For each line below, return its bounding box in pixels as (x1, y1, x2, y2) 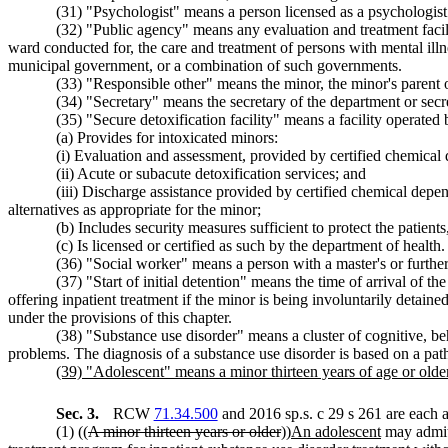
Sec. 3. (56, 404, 103, 422)
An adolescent (291, 422, 381, 440)
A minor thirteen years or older (88, 422, 281, 440)
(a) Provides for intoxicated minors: (56, 128, 278, 146)
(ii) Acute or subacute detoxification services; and (56, 164, 366, 182)
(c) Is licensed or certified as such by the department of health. (56, 236, 445, 254)
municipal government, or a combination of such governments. (8, 56, 402, 74)
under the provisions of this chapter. (8, 308, 232, 326)
